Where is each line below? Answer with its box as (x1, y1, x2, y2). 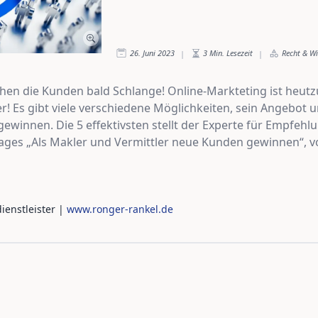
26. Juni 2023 (130, 47, 175, 58)
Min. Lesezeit (209, 47, 253, 58)
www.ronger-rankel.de (67, 202, 173, 216)
